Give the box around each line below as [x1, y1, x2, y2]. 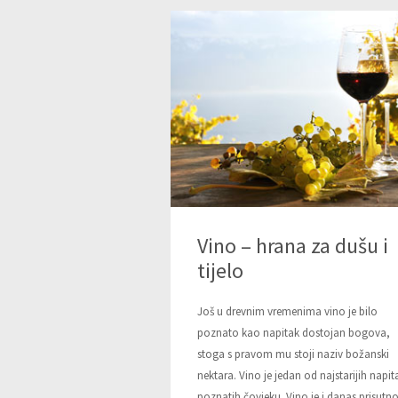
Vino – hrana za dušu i [197, 232, 388, 260]
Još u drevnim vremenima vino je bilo [197, 304, 378, 320]
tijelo [197, 257, 243, 285]
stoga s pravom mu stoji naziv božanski [197, 346, 389, 362]
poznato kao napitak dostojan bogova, [197, 325, 390, 341]
